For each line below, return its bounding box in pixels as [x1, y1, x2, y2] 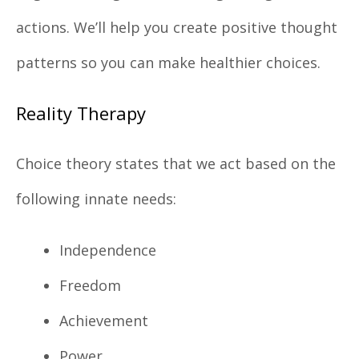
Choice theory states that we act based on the [16, 154, 336, 174]
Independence [59, 240, 156, 260]
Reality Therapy [16, 101, 146, 126]
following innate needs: [16, 189, 176, 209]
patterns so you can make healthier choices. [16, 53, 321, 73]
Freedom [59, 276, 121, 296]
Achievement [59, 311, 148, 331]
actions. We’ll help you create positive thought [16, 18, 337, 38]
